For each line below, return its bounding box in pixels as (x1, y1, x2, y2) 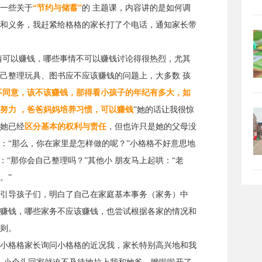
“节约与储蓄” (33, 4, 82, 12)
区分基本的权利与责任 (25, 122, 106, 131)
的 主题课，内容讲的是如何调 (82, 4, 191, 12)
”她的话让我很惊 (133, 105, 194, 114)
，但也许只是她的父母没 (106, 122, 196, 131)
